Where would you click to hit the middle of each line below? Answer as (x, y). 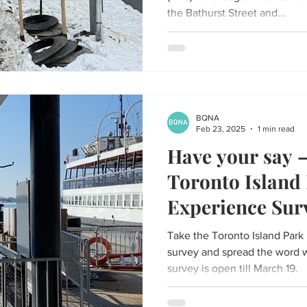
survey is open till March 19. (233, 268)
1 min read (276, 129)
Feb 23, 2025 (221, 129)
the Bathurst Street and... (226, 13)
